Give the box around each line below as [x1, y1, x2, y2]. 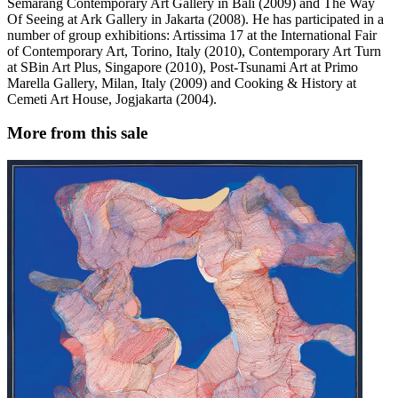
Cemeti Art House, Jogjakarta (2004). [7, 91, 217, 107]
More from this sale [7, 123, 147, 143]
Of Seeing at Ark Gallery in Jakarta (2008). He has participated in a [7, 11, 384, 27]
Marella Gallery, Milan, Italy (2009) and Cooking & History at [7, 75, 356, 91]
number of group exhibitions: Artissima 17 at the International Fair [7, 27, 377, 43]
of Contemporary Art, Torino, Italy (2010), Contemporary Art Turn [7, 43, 381, 59]
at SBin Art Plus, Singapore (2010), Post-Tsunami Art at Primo [7, 59, 358, 75]
